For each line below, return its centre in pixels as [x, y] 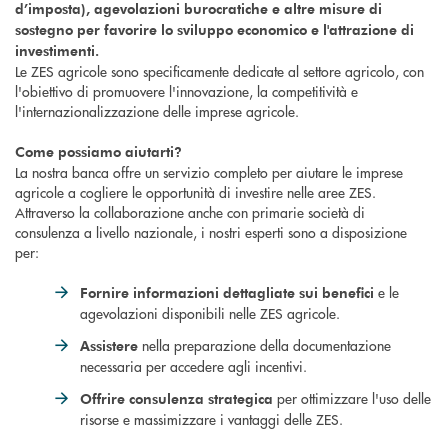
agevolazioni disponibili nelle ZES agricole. [210, 313]
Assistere [111, 346]
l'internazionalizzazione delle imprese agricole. [157, 111]
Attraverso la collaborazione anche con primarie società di [190, 212]
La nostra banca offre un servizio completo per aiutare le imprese [209, 172]
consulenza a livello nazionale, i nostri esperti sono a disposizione [211, 232]
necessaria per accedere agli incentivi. [193, 366]
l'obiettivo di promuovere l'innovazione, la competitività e [186, 91]
